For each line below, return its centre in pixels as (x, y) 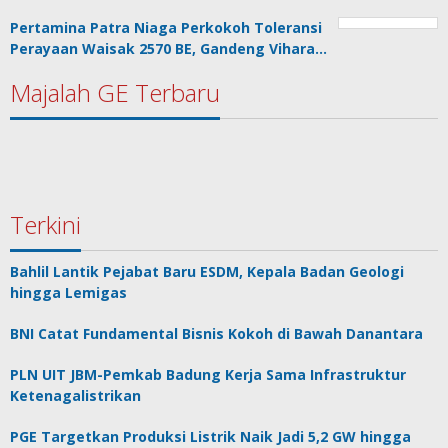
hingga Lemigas (68, 292)
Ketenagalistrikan (75, 395)
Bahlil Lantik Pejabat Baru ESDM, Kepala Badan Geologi (207, 271)
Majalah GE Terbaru (115, 92)
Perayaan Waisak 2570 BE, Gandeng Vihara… (168, 48)
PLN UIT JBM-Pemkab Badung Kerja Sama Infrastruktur (208, 374)
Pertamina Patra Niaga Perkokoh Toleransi (166, 27)
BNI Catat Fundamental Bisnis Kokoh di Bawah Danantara (216, 333)
